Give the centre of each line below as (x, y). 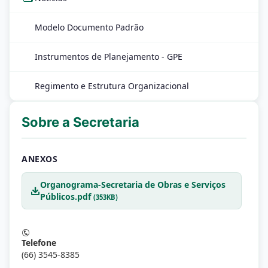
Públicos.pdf (67, 197)
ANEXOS (39, 159)
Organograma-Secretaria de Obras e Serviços (133, 185)
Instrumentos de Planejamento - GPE (109, 57)
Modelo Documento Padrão (89, 27)
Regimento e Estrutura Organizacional (112, 86)
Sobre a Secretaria (80, 122)
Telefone (39, 243)
